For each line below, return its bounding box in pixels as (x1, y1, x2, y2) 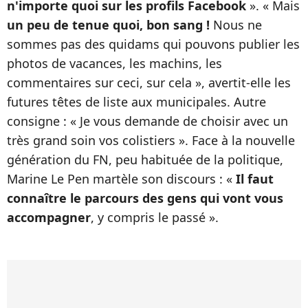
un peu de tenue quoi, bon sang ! (7, 16, 210, 33)
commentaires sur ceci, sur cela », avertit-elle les (7, 74, 291, 91)
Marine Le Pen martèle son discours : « (7, 170, 236, 187)
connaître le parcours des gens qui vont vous (7, 190, 283, 206)
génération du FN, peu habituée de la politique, (7, 151, 283, 168)
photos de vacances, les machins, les (7, 55, 222, 71)
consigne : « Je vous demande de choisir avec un (7, 113, 288, 129)
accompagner (7, 209, 91, 225)
